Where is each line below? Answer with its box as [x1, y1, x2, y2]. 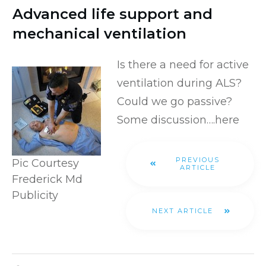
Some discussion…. [117, 113, 215, 126]
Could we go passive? [117, 94, 232, 108]
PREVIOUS [176, 155, 220, 164]
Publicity [12, 188, 58, 202]
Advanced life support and [12, 5, 213, 23]
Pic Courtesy [12, 156, 79, 170]
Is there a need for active [117, 58, 249, 71]
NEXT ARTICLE [151, 206, 213, 215]
